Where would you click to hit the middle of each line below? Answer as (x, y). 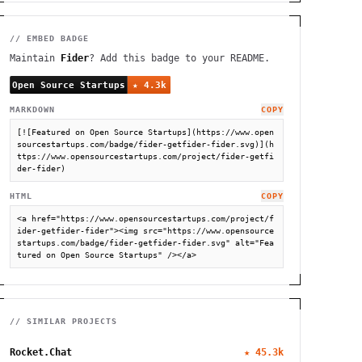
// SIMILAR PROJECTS (63, 321)
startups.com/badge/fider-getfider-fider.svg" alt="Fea (145, 242)
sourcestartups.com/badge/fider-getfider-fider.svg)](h (145, 144)
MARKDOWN (32, 109)
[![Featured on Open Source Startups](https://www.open (145, 132)
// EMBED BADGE (49, 38)
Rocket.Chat (40, 352)
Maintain (35, 58)
